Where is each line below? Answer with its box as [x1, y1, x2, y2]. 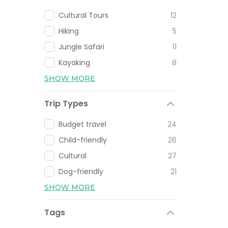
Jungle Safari [59, 41, 104, 52]
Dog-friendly [59, 166, 103, 177]
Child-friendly [59, 134, 107, 145]
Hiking [59, 25, 79, 36]
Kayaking [59, 57, 90, 68]
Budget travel [59, 119, 106, 129]
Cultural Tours [59, 10, 108, 20]
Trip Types [44, 97, 88, 109]
